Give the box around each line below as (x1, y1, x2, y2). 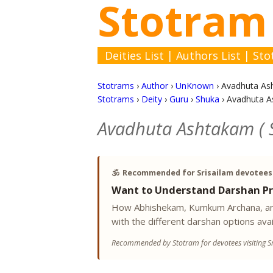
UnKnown (175, 80, 214, 91)
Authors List (176, 48, 241, 63)
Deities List (105, 48, 164, 63)
